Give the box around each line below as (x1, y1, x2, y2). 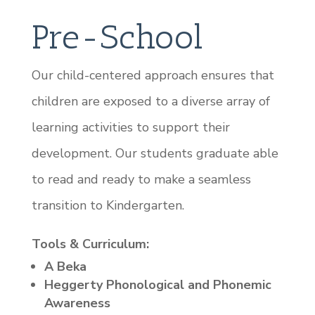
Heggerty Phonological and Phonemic (44, 276, 271, 293)
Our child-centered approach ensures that (31, 67, 274, 84)
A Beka (44, 258, 86, 275)
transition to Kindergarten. (31, 197, 184, 214)
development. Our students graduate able (31, 145, 278, 162)
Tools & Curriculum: (31, 236, 149, 252)
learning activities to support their (31, 119, 230, 136)
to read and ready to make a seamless (31, 171, 251, 188)
